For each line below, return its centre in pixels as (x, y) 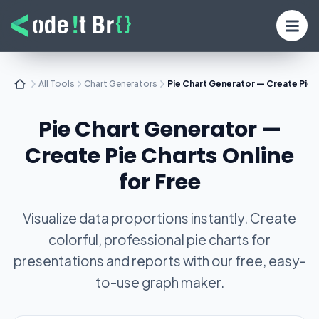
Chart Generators (121, 84)
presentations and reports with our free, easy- (159, 261)
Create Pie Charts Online (159, 156)
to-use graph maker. (159, 282)
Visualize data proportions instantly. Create (159, 218)
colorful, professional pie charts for (159, 239)
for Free (159, 182)
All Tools (56, 84)
